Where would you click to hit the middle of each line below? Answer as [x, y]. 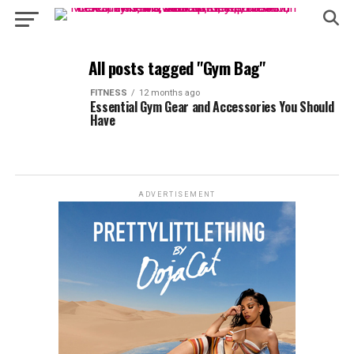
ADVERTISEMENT [177, 194]
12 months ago [169, 93]
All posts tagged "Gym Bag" [177, 68]
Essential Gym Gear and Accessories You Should [212, 107]
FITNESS [108, 93]
